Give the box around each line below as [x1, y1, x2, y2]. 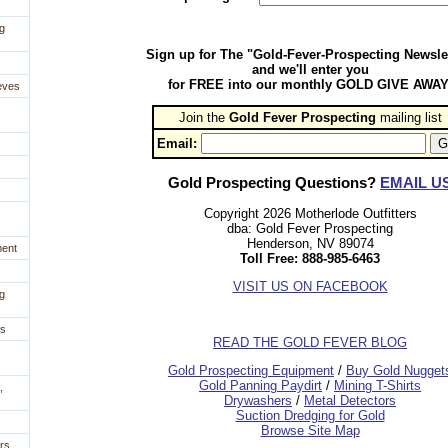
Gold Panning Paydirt [199, 378, 322, 394]
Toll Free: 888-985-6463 [240, 251, 380, 267]
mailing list [375, 110, 442, 125]
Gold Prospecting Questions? [168, 174, 380, 192]
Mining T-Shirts [334, 378, 421, 394]
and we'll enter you [251, 62, 369, 77]
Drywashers [224, 393, 292, 409]
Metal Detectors [304, 393, 396, 409]
